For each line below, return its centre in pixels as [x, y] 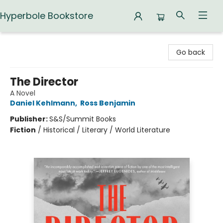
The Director [44, 82]
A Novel [23, 93]
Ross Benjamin [108, 103]
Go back [191, 52]
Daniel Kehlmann [43, 103]
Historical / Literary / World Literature [107, 130]
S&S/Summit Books [83, 119]
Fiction [23, 130]
